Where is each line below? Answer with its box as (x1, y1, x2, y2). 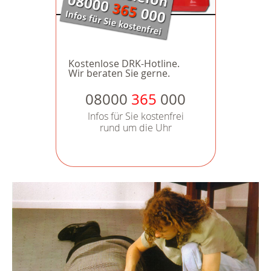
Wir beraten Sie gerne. (68, 67, 170, 80)
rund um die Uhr (99, 121, 172, 135)
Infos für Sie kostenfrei (87, 109, 184, 123)
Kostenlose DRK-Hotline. (68, 57, 180, 71)
